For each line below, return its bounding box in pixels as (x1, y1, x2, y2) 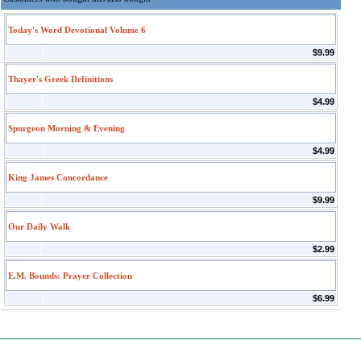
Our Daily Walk (8, 222, 70, 231)
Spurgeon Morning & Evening (8, 123, 125, 133)
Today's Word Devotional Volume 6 (8, 25, 146, 35)
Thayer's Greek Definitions (8, 74, 113, 84)
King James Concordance (8, 172, 108, 182)
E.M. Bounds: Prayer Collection (8, 271, 132, 280)
